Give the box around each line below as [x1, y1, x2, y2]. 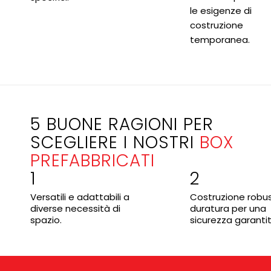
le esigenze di [189, 4, 252, 17]
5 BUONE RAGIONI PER [30, 113, 214, 137]
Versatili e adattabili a [30, 190, 129, 203]
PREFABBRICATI [30, 149, 155, 173]
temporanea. [189, 33, 250, 46]
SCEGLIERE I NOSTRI [30, 131, 200, 155]
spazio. [30, 213, 62, 226]
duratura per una [189, 201, 266, 215]
